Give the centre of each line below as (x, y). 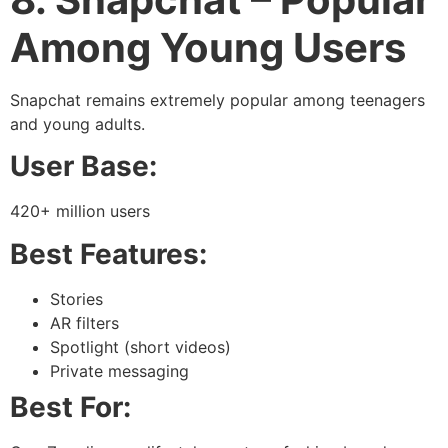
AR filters (84, 322)
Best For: (70, 406)
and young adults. (77, 123)
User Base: (83, 166)
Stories (76, 298)
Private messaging (119, 370)
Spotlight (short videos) (140, 346)
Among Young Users (208, 47)
